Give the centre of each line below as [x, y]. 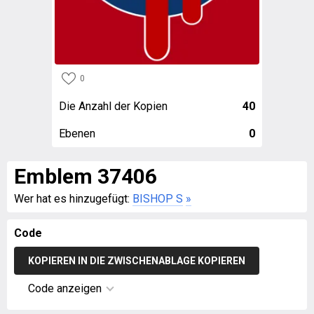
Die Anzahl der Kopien [113, 106]
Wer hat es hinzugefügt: [73, 199]
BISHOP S [158, 199]
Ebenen [77, 134]
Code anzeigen [65, 288]
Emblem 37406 [86, 176]
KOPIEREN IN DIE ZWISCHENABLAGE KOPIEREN [137, 261]
